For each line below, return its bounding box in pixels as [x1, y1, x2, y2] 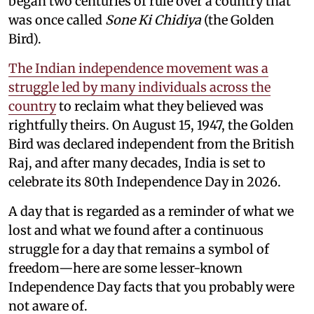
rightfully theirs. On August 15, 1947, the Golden [8, 117, 294, 134]
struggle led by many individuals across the [8, 79, 271, 96]
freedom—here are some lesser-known [8, 260, 243, 277]
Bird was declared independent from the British [8, 136, 294, 153]
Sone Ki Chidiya [105, 12, 201, 29]
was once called [8, 12, 105, 29]
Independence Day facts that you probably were [8, 279, 294, 296]
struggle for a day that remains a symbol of [8, 241, 269, 258]
